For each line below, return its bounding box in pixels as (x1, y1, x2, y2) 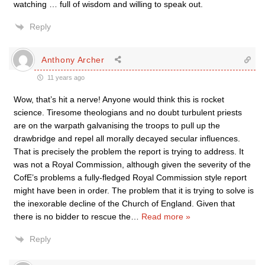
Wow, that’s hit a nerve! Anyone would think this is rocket (14, 95, 224, 104)
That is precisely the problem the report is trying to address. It (14, 147, 244, 156)
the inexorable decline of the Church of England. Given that (14, 199, 235, 208)
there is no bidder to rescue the (14, 212, 131, 221)
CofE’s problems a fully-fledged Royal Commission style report (14, 173, 247, 182)
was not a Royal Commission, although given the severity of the (14, 160, 251, 169)
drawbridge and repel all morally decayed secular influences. (14, 134, 240, 143)
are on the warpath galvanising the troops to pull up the (14, 121, 220, 130)
